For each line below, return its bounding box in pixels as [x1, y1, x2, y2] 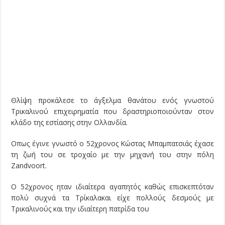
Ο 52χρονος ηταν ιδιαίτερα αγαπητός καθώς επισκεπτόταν [11, 182, 214, 192]
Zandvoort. [11, 161, 47, 171]
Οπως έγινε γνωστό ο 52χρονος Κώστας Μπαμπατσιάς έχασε [11, 139, 214, 149]
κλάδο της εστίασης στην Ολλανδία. [11, 118, 128, 128]
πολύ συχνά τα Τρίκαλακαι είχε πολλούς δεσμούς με [11, 193, 214, 203]
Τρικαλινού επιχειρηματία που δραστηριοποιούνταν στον [11, 106, 214, 117]
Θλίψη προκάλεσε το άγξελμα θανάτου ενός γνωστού [11, 95, 214, 105]
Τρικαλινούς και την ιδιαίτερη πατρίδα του [11, 204, 150, 214]
